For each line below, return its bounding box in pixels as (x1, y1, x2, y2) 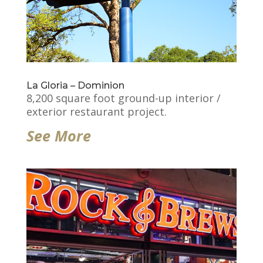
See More (26, 126, 91, 146)
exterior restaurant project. (26, 104, 167, 119)
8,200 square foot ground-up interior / (26, 91, 221, 106)
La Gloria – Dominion (26, 80, 124, 92)
